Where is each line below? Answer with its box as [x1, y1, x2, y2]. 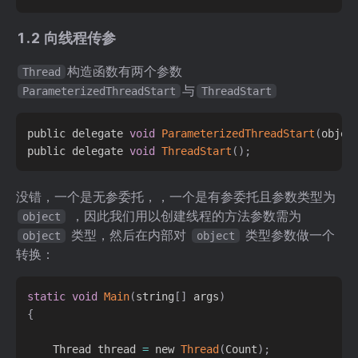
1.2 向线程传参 [16, 28, 116, 46]
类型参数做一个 [241, 227, 335, 244]
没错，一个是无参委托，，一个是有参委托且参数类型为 [16, 189, 336, 205]
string [136, 290, 175, 304]
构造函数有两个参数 [67, 63, 182, 80]
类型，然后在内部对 [67, 227, 190, 244]
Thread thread [27, 343, 143, 356]
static [27, 290, 66, 304]
